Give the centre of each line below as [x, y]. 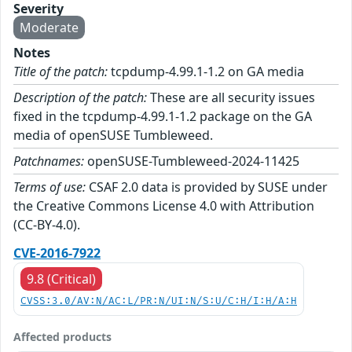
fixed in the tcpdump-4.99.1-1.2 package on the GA [163, 117]
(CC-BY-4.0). [47, 225]
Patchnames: [49, 161]
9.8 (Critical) [61, 279]
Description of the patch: [80, 98]
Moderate [49, 28]
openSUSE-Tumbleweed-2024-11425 [192, 161]
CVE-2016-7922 [57, 253]
